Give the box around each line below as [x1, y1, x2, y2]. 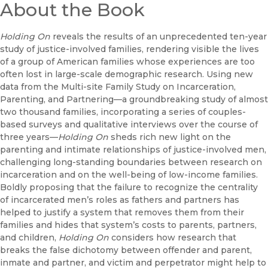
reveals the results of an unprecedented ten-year [53, 31, 267, 42]
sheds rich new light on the [111, 131, 231, 142]
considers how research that [109, 232, 236, 243]
